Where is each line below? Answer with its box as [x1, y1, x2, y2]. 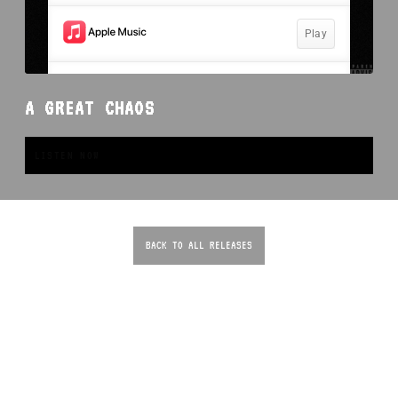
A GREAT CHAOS [25, 97, 155, 119]
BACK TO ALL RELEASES [146, 239, 252, 251]
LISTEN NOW [34, 148, 100, 162]
